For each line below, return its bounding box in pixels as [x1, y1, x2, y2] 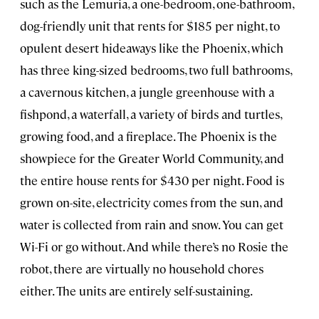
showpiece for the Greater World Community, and [20, 150, 284, 167]
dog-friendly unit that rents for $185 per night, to [20, 18, 280, 34]
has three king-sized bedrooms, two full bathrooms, [20, 62, 291, 78]
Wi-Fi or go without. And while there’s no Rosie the [20, 239, 288, 255]
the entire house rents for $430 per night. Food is [20, 172, 284, 189]
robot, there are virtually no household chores [20, 261, 263, 277]
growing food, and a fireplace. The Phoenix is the [20, 128, 277, 145]
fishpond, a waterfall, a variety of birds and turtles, [20, 106, 281, 122]
